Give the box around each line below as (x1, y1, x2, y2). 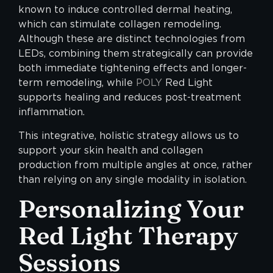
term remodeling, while (18, 77, 136, 89)
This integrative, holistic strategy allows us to (18, 129, 239, 141)
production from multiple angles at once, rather (18, 158, 252, 171)
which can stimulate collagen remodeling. (18, 18, 221, 30)
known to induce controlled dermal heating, (18, 4, 232, 16)
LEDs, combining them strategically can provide (18, 48, 253, 60)
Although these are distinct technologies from (18, 33, 245, 45)
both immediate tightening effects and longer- (18, 62, 247, 74)
